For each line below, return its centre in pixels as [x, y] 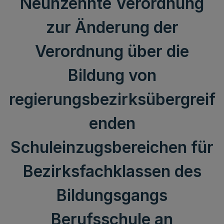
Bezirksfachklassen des [112, 171]
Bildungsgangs [112, 195]
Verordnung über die [112, 51]
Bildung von [112, 75]
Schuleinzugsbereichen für [112, 147]
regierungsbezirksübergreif [112, 99]
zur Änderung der [112, 27]
